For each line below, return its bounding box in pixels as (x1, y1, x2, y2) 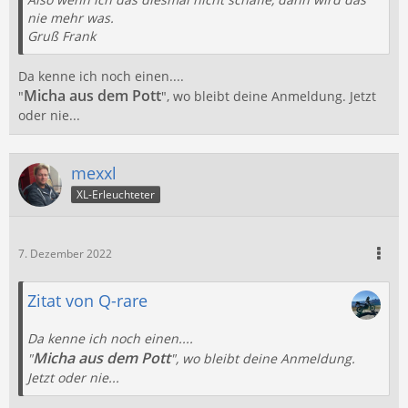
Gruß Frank (27, 27, 96, 45)
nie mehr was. (27, 9, 114, 26)
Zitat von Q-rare (27, 290, 148, 311)
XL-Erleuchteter (76, 186, 155, 202)
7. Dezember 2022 (18, 246, 112, 261)
